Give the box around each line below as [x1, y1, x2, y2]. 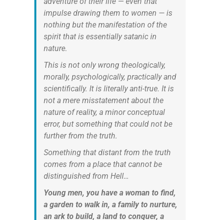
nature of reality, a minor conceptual [43, 107, 165, 117]
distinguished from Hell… [43, 171, 129, 181]
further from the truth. [43, 131, 117, 140]
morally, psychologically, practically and [43, 72, 176, 82]
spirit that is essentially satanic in [43, 31, 157, 41]
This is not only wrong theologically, [43, 60, 165, 70]
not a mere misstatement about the [43, 95, 164, 105]
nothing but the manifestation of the [43, 20, 167, 29]
